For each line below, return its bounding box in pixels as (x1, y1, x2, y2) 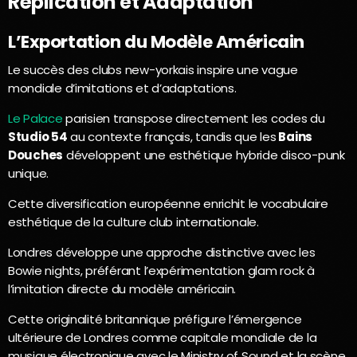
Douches (8, 146, 64, 163)
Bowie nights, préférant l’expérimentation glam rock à (8, 261, 315, 279)
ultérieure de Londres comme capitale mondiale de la (8, 328, 317, 346)
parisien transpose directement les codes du (62, 109, 325, 127)
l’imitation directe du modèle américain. (8, 280, 237, 297)
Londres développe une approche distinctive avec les (8, 243, 316, 261)
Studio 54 (8, 127, 68, 145)
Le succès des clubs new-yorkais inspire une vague (8, 61, 298, 78)
